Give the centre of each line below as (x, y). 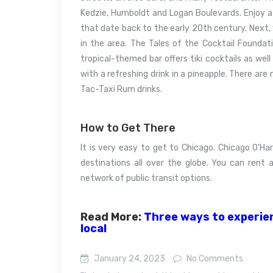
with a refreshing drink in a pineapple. (154, 74)
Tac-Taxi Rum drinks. (121, 89)
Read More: (112, 217)
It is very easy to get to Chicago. (148, 147)
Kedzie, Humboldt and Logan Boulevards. (161, 13)
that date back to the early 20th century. (164, 28)
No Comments (214, 258)
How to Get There (128, 128)
